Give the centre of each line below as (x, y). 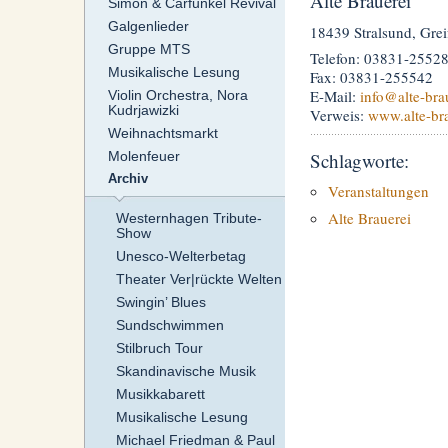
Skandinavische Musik (185, 371)
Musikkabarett (160, 394)
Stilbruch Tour (159, 348)
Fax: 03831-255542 (371, 77)
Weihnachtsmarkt (162, 133)
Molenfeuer (143, 156)
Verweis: (338, 115)
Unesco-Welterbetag (180, 256)
